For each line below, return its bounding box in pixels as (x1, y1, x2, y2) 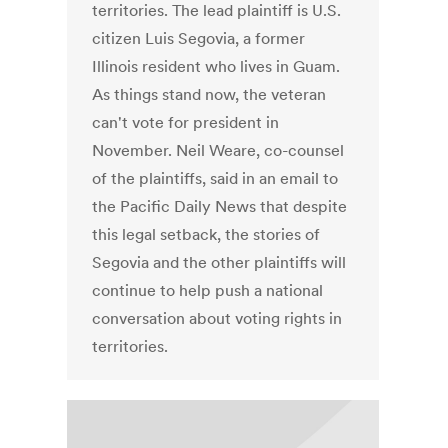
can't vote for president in (92, 112, 280, 133)
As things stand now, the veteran (92, 84, 327, 105)
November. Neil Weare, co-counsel (92, 140, 345, 161)
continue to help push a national (92, 280, 324, 301)
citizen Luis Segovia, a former (92, 28, 306, 49)
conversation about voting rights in (92, 308, 343, 329)
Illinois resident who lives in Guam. (92, 56, 341, 77)
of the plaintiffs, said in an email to (92, 168, 339, 189)
